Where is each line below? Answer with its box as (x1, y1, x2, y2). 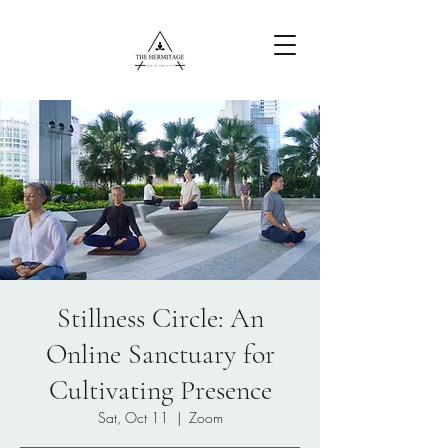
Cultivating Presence (48, 373, 272, 407)
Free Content (118, 135, 203, 153)
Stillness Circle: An (56, 301, 264, 335)
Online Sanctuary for (45, 337, 275, 371)
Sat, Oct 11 (97, 408, 169, 427)
